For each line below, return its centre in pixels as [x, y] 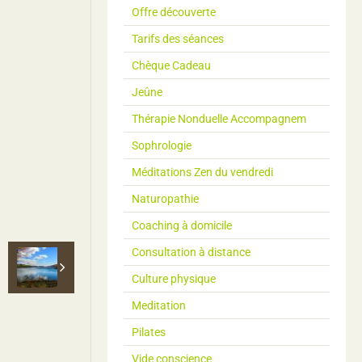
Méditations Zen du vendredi [202, 173]
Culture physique [174, 279]
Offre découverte [174, 13]
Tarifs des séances [178, 39]
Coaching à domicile [182, 226]
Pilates [149, 333]
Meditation [159, 306]
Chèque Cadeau [171, 66]
